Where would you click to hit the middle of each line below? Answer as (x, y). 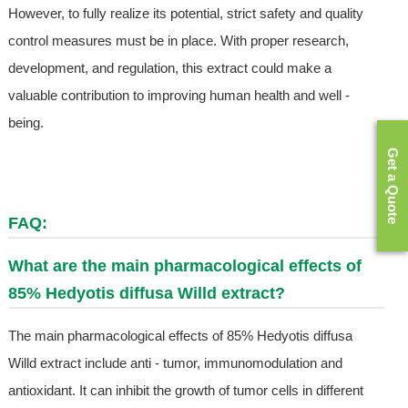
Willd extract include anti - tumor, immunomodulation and (175, 363)
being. (25, 123)
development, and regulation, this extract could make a (169, 68)
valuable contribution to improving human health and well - (178, 96)
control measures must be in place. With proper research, (178, 41)
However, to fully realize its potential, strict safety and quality (185, 14)
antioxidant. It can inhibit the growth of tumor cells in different (185, 391)
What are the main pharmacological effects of (184, 266)
